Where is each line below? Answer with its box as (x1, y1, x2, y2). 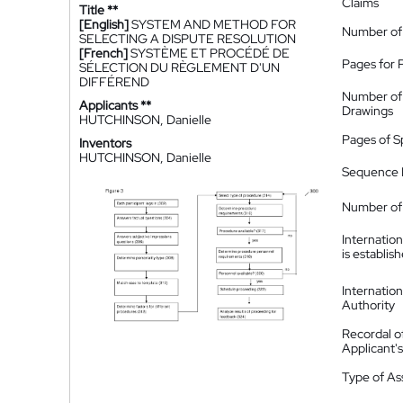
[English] (79, 16, 129, 32)
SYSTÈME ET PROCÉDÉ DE (130, 45, 290, 61)
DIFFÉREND (79, 74, 149, 90)
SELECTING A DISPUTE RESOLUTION (79, 31, 296, 47)
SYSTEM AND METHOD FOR (131, 16, 296, 32)
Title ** (79, 2, 118, 18)
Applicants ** (79, 97, 151, 113)
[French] (79, 45, 128, 61)
